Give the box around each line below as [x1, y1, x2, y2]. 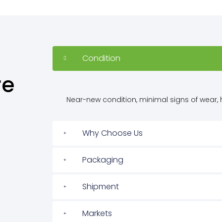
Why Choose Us [82, 127, 143, 139]
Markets [82, 208, 112, 220]
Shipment [82, 181, 119, 193]
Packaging [82, 154, 123, 166]
